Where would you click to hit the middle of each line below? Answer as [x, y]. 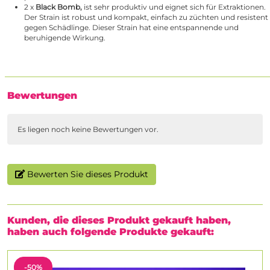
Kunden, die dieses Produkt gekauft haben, [119, 221]
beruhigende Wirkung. [65, 38]
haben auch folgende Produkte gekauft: [111, 232]
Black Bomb [58, 7]
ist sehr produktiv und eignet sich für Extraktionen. [175, 7]
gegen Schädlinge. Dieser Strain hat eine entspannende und [131, 28]
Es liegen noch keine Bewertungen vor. [88, 130]
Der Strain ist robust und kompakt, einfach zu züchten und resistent [146, 17]
